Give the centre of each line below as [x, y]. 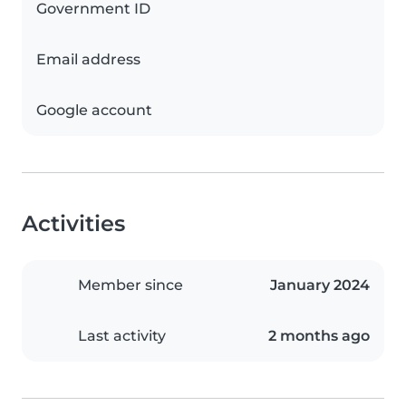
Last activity [122, 336]
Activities [73, 223]
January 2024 [320, 285]
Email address [88, 59]
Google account [94, 110]
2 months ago [319, 336]
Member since [130, 285]
